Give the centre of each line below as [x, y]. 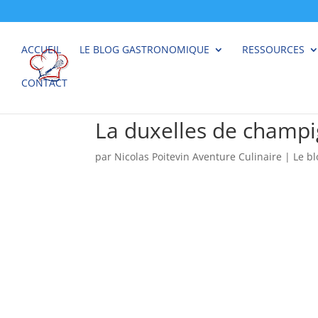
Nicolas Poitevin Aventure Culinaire [198, 157]
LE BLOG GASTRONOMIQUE [144, 49]
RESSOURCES [273, 49]
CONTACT [44, 83]
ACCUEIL [41, 49]
